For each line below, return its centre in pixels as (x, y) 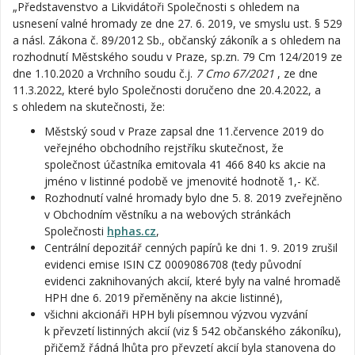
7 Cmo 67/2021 (237, 73)
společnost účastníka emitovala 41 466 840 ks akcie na (185, 164)
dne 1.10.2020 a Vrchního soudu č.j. (104, 73)
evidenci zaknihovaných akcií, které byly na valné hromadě (193, 281)
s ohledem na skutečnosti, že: (89, 107)
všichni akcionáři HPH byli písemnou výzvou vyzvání (176, 314)
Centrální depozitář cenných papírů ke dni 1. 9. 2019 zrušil (191, 248)
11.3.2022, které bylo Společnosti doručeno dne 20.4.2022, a (167, 90)
